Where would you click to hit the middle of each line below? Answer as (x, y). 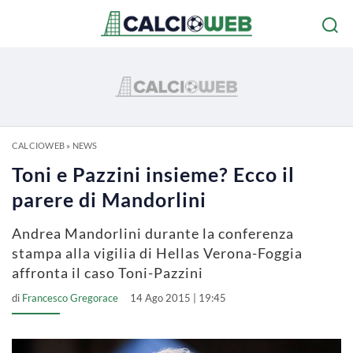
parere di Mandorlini (109, 199)
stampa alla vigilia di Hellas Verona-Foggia (157, 253)
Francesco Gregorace (70, 298)
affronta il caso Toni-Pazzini (108, 273)
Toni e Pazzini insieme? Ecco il (153, 174)
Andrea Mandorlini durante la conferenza (153, 233)
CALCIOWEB (38, 145)
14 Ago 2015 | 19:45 (178, 298)
